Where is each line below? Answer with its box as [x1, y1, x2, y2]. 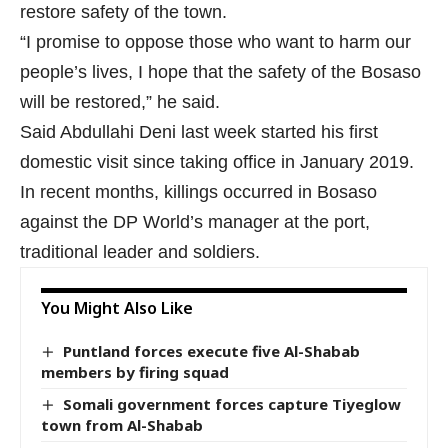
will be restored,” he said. [20, 91, 220, 112]
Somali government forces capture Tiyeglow [63, 394, 402, 415]
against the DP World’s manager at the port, [20, 211, 370, 232]
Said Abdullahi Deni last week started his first [20, 121, 378, 142]
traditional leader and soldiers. [20, 241, 260, 262]
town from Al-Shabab [41, 415, 203, 436]
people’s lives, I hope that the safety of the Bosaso [20, 61, 421, 82]
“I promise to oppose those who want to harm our [20, 31, 411, 52]
